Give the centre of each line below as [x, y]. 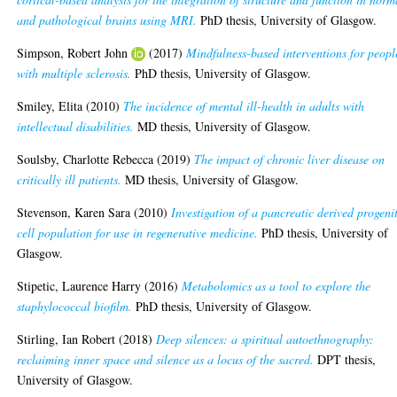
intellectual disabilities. [76, 127]
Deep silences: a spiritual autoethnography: [265, 339]
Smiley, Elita [50, 106]
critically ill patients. [70, 180]
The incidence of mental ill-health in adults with [244, 106]
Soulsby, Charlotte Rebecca [86, 160]
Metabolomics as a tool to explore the [276, 286]
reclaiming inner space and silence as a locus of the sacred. [166, 360]
